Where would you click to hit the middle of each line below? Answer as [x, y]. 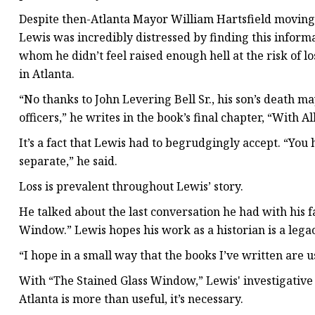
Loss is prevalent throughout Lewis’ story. [131, 187]
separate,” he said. [68, 161]
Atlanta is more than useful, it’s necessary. [131, 299]
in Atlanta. [47, 74]
